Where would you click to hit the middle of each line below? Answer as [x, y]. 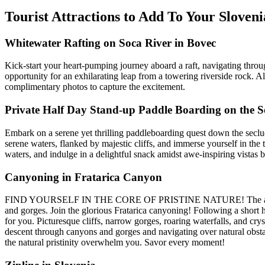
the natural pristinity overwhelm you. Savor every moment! [115, 243]
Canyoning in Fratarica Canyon [83, 177]
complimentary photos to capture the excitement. [95, 87]
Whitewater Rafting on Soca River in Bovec [110, 43]
